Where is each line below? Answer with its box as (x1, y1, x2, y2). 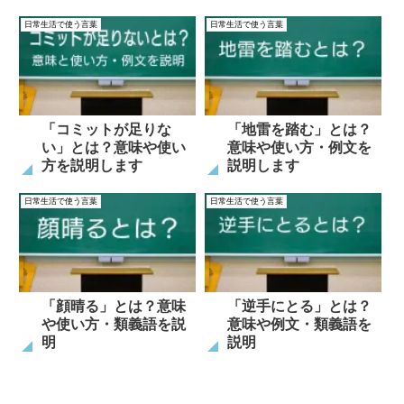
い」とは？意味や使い (41, 140, 186, 156)
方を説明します (41, 158, 142, 174)
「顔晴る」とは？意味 (41, 298, 186, 314)
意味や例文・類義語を (226, 316, 372, 332)
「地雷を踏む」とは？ (226, 122, 372, 138)
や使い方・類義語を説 (41, 316, 186, 332)
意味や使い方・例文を (226, 140, 372, 156)
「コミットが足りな (41, 122, 171, 138)
